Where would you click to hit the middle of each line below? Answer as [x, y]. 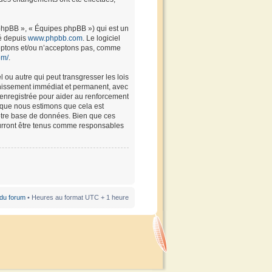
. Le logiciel [101, 38]
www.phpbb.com [55, 38]
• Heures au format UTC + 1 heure [77, 197]
